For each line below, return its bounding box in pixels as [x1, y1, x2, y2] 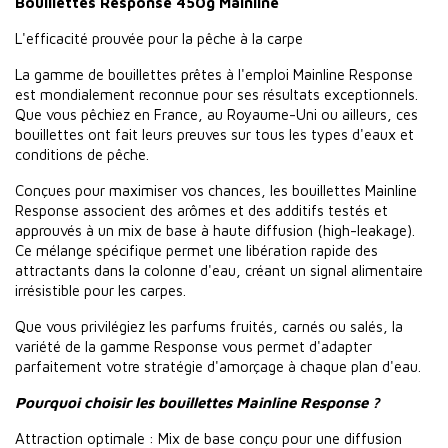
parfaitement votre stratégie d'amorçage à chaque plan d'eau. [15, 358, 421, 375]
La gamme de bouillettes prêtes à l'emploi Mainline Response [15, 66, 413, 83]
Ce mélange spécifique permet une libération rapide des [15, 242, 378, 259]
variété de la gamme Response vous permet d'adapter [15, 338, 372, 355]
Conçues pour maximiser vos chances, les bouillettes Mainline [15, 182, 417, 199]
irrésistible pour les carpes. [15, 282, 186, 299]
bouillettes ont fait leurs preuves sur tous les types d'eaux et [15, 126, 414, 143]
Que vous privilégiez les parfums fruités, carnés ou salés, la [15, 318, 403, 335]
